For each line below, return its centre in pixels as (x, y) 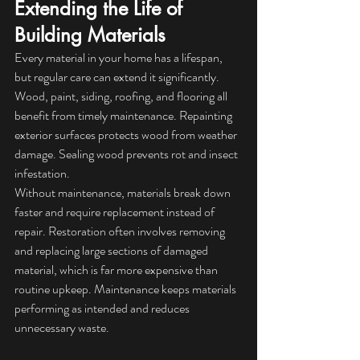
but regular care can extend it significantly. (118, 77)
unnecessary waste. (62, 328)
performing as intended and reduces (103, 309)
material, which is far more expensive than (117, 270)
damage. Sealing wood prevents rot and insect (127, 154)
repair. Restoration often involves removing (121, 231)
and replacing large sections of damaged (112, 251)
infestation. (42, 174)
